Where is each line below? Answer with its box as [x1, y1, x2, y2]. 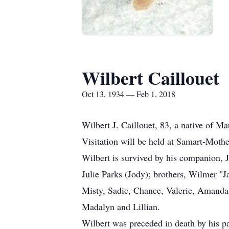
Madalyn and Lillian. [82, 200, 160, 213]
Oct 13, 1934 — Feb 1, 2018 [82, 88, 175, 99]
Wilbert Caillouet [82, 64, 219, 91]
